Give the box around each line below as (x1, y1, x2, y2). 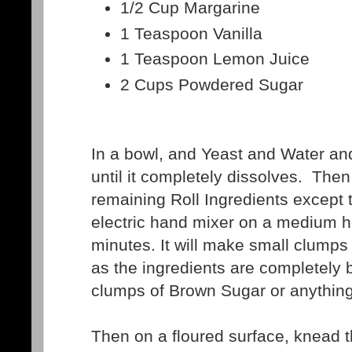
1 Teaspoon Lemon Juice (120, 49, 310, 68)
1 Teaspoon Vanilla (120, 24, 268, 42)
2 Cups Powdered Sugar (120, 75, 304, 93)
